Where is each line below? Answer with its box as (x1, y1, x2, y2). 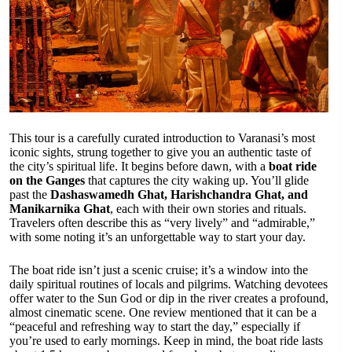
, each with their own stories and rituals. (110, 202, 306, 216)
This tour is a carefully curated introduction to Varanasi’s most (9, 131, 315, 145)
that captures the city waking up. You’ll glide (85, 174, 309, 188)
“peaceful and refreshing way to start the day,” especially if (9, 320, 300, 334)
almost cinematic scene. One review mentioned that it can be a (9, 306, 317, 320)
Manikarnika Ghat (9, 202, 110, 216)
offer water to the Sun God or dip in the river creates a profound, (9, 291, 328, 306)
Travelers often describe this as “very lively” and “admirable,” (9, 216, 315, 230)
